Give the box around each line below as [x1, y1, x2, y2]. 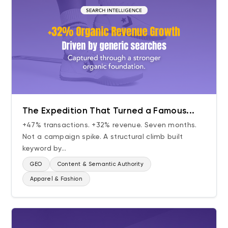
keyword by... [22, 144, 67, 152]
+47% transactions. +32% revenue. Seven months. [22, 120, 197, 129]
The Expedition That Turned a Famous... [22, 105, 195, 116]
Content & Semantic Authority [57, 160, 144, 167]
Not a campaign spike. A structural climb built [22, 132, 183, 140]
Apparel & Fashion [30, 175, 82, 182]
